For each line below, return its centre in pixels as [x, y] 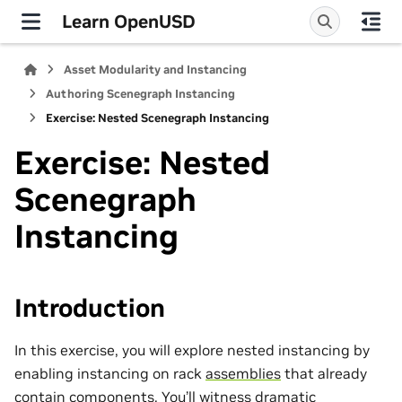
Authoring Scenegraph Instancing [140, 94]
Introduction [90, 308]
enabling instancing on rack [110, 373]
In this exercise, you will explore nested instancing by [192, 350]
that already [324, 373]
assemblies [243, 373]
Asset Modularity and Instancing [156, 70]
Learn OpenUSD [129, 21]
